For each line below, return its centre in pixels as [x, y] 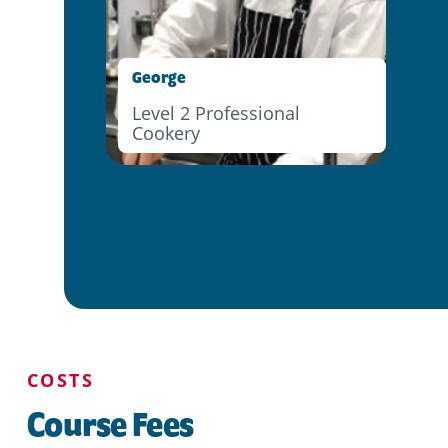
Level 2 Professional [215, 113]
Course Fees [110, 423]
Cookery [165, 133]
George [158, 77]
